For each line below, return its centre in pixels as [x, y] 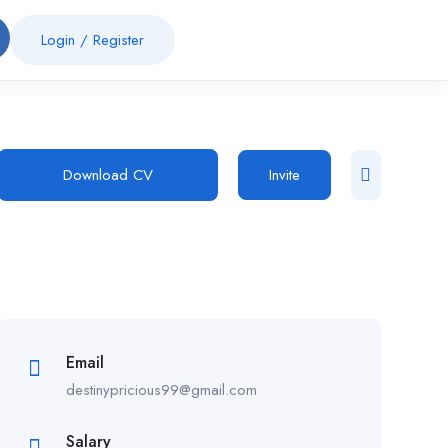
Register [118, 40]
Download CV [107, 175]
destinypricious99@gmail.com [161, 390]
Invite [284, 175]
